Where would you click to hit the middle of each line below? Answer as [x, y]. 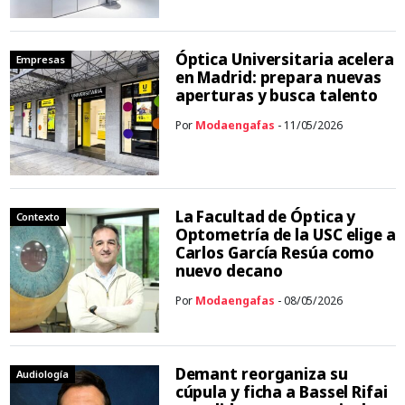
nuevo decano [229, 270]
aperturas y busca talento [277, 95]
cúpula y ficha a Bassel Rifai [281, 391]
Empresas [40, 59]
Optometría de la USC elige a [285, 234]
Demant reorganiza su [261, 373]
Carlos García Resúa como [275, 252]
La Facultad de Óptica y [265, 216]
